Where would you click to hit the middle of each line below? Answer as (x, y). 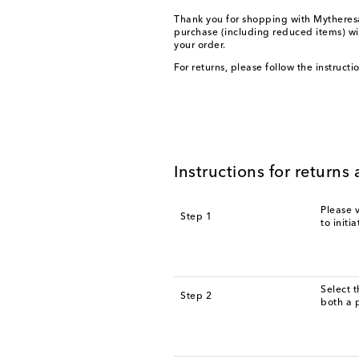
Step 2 (196, 296)
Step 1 (196, 217)
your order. (200, 46)
